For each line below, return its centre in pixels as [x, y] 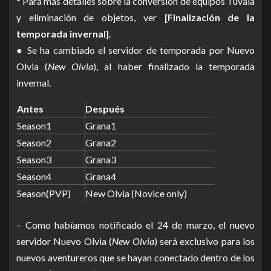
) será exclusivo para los [204, 241]
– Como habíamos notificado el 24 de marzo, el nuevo [135, 225]
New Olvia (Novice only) [136, 194]
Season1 [34, 126]
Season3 [34, 160]
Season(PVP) [44, 194]
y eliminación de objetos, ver [90, 18]
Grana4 [101, 177]
